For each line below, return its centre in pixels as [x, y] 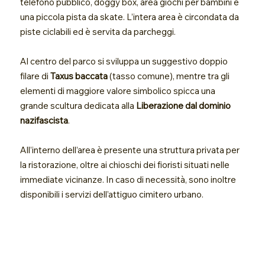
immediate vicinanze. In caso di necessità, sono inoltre [128, 180]
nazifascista [44, 120]
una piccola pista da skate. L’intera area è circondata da [130, 17]
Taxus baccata [79, 76]
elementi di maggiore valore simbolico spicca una [118, 91]
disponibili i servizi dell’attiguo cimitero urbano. [112, 194]
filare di [35, 76]
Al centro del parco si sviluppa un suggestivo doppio [124, 61]
